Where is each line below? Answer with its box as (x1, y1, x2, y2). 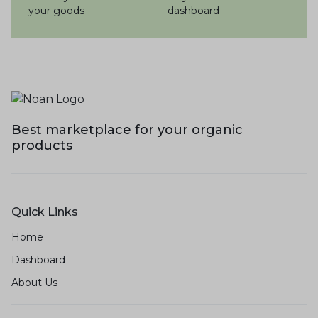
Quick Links (11, 205, 78, 219)
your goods (28, 4, 85, 18)
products (11, 138, 72, 154)
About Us (11, 276, 57, 290)
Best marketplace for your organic (11, 122, 243, 138)
